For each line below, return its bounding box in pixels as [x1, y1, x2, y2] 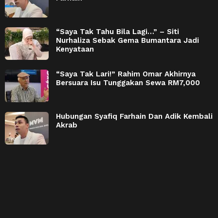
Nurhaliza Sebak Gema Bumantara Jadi [56, 36, 199, 45]
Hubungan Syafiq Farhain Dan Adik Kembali [56, 111, 213, 121]
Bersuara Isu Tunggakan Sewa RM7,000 [56, 78, 200, 87]
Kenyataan [56, 44, 94, 54]
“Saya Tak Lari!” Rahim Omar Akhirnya [56, 69, 196, 78]
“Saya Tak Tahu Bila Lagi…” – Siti [56, 27, 179, 36]
